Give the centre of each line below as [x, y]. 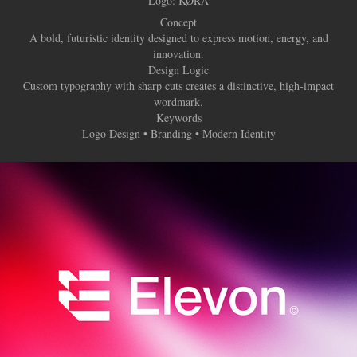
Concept [178, 22]
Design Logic [178, 70]
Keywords [178, 118]
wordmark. [178, 102]
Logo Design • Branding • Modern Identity [178, 133]
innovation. [178, 54]
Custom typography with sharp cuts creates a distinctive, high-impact [178, 86]
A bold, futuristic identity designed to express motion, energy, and [178, 38]
